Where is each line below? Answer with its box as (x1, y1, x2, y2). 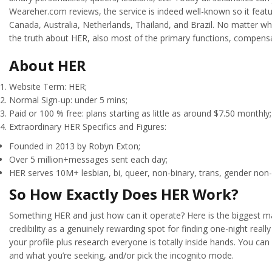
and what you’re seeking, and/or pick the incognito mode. (9, 249, 234, 261)
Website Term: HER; (9, 81, 87, 93)
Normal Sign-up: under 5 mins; (9, 94, 127, 106)
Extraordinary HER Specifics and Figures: (9, 121, 166, 133)
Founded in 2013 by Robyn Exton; (9, 140, 140, 152)
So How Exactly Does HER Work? (9, 184, 239, 205)
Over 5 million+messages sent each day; (9, 154, 168, 166)
